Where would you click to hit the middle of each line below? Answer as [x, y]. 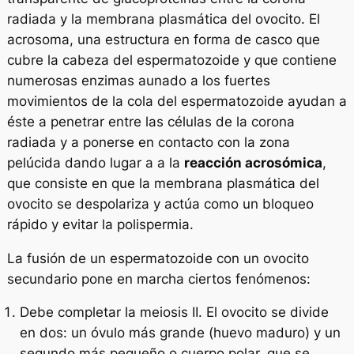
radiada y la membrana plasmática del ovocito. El [163, 19]
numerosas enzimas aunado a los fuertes [138, 80]
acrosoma [38, 39]
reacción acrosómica [253, 162]
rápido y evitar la [60, 224]
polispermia [151, 224]
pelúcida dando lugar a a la [95, 162]
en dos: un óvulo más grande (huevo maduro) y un [180, 333]
